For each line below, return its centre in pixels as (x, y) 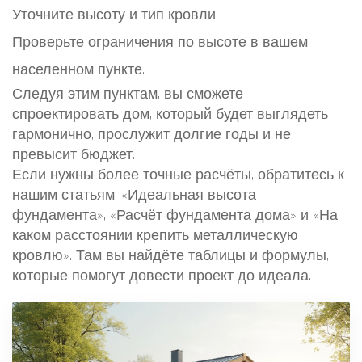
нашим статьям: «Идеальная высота (134, 195)
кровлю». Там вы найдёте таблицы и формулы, (170, 256)
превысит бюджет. (74, 155)
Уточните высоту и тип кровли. (115, 15)
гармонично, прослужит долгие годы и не (152, 135)
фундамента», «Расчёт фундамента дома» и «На (175, 215)
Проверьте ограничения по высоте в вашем (160, 42)
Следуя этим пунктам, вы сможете (128, 94)
